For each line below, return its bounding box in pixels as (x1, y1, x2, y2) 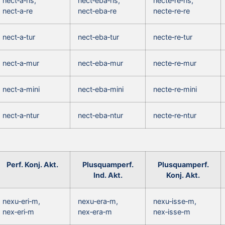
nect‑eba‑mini (78, 84, 124, 93)
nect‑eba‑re (78, 6, 117, 15)
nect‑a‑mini (3, 84, 40, 93)
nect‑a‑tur (3, 32, 35, 41)
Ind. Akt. (93, 170, 123, 179)
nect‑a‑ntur (3, 110, 39, 120)
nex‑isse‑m (153, 207, 190, 216)
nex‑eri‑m (3, 207, 34, 216)
